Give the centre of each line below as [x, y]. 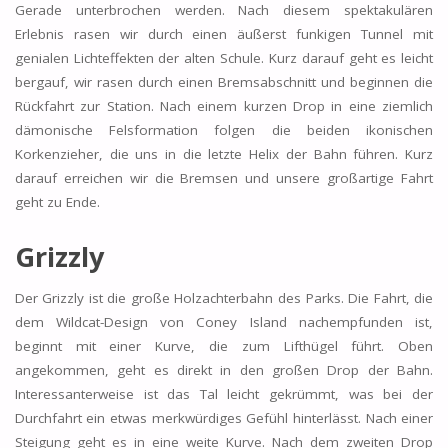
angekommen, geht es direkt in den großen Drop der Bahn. [224, 370]
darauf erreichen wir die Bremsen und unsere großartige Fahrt [224, 177]
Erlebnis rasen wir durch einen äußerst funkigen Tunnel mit [224, 33]
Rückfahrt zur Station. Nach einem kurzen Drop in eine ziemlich [224, 105]
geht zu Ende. [57, 201]
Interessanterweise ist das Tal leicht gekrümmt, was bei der [224, 394]
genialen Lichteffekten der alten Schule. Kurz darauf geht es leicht [224, 57]
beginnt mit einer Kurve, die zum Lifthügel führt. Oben [224, 346]
